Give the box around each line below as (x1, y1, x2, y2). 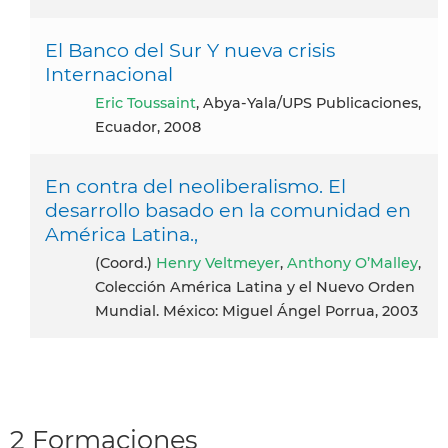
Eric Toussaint (105, 93, 196, 112)
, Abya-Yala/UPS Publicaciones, (196, 93, 421, 112)
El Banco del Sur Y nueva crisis (45, 37, 335, 62)
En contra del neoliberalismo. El (45, 173, 346, 198)
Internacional (45, 61, 173, 86)
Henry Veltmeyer (156, 253, 280, 272)
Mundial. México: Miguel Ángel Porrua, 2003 (95, 301, 418, 320)
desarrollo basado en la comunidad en (45, 197, 411, 222)
